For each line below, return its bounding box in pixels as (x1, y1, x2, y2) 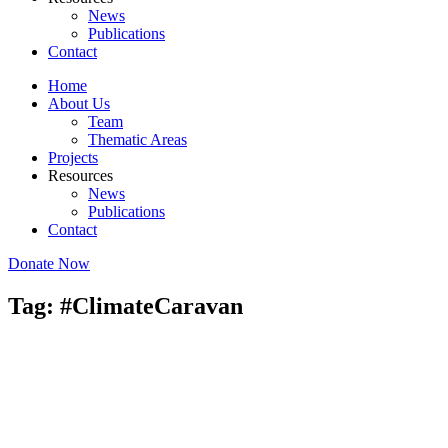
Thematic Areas (88, 131, 187, 148)
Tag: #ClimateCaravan (8, 292, 243, 319)
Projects (48, 149, 98, 166)
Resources (48, 167, 113, 184)
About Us (48, 95, 110, 112)
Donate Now (8, 255, 90, 272)
